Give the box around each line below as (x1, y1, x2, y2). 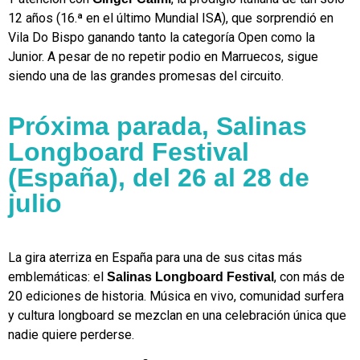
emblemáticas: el (8, 269, 107, 285)
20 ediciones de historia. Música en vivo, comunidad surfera (8, 288, 344, 305)
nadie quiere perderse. (8, 327, 134, 343)
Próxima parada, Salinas (8, 112, 307, 141)
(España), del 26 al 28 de (8, 163, 309, 193)
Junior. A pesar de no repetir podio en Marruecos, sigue (8, 48, 318, 64)
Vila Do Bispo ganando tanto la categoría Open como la (8, 29, 315, 45)
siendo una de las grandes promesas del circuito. (8, 67, 284, 84)
